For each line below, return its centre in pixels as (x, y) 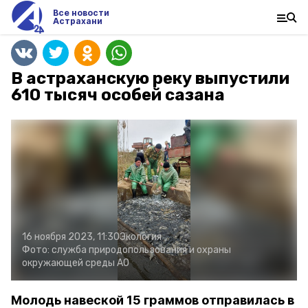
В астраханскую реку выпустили (150, 78)
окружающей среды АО (76, 263)
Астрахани (77, 21)
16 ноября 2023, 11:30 (71, 237)
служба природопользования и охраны (141, 250)
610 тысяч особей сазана (118, 95)
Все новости (81, 13)
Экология (141, 237)
